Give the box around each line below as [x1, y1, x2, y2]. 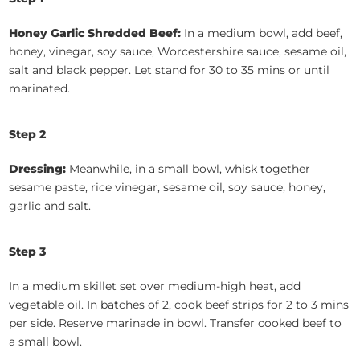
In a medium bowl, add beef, [181, 26, 343, 41]
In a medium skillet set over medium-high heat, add [9, 279, 301, 294]
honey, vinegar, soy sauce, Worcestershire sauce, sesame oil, [9, 44, 347, 59]
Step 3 [9, 244, 47, 260]
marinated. [9, 81, 71, 96]
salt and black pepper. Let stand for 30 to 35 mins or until [9, 63, 330, 78]
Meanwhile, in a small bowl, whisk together [66, 162, 311, 177]
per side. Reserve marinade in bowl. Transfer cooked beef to [9, 316, 342, 331]
